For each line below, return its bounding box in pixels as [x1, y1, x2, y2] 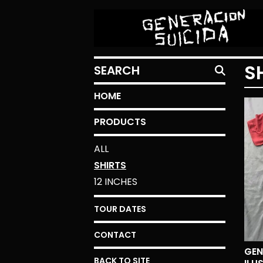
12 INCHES [94, 175, 137, 188]
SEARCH [93, 58, 130, 72]
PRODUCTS [94, 115, 146, 129]
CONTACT [94, 229, 136, 241]
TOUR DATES [94, 203, 146, 215]
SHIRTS [94, 159, 126, 172]
